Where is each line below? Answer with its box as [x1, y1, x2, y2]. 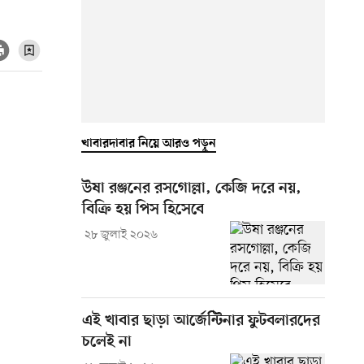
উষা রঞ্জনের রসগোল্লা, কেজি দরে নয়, [82, 179, 301, 198]
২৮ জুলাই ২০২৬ [84, 227, 158, 243]
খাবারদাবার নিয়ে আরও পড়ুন [81, 136, 216, 151]
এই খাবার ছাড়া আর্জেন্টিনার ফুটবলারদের [82, 311, 320, 331]
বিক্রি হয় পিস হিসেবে [82, 200, 204, 219]
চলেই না [82, 332, 132, 352]
